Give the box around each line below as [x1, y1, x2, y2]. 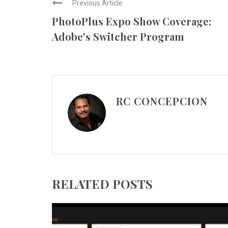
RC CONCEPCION [116, 94, 208, 108]
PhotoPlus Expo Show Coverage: [52, 14, 211, 28]
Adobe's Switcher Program [52, 30, 184, 43]
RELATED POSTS [52, 176, 153, 192]
